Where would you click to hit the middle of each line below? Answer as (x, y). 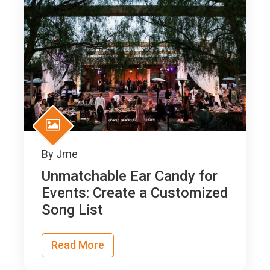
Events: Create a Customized (135, 193)
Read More (78, 245)
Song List (72, 210)
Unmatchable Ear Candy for (130, 176)
